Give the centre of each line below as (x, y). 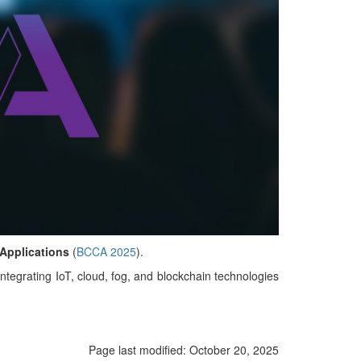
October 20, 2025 (232, 350)
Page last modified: (137, 350)
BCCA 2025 (106, 251)
